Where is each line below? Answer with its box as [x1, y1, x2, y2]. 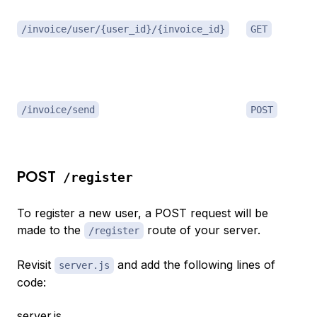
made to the [17, 223, 84, 238]
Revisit [17, 258, 54, 272]
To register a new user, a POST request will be [17, 206, 268, 221]
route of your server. [144, 223, 260, 238]
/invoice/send [21, 104, 95, 116]
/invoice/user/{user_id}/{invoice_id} [21, 23, 225, 35]
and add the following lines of [114, 258, 275, 272]
